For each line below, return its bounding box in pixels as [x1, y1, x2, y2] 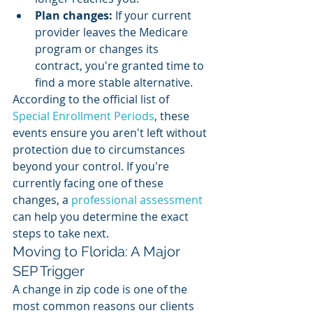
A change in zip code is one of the [13, 282, 190, 297]
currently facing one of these [13, 175, 166, 191]
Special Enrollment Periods [13, 108, 154, 124]
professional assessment [71, 192, 203, 208]
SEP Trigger [13, 263, 85, 279]
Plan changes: [35, 8, 112, 23]
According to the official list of [13, 92, 172, 107]
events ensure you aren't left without [13, 125, 210, 140]
